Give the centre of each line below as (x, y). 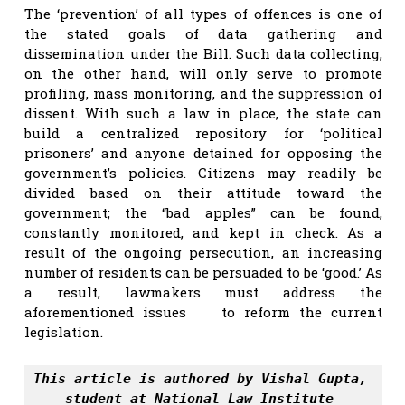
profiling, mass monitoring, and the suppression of (203, 93)
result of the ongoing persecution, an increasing (203, 252)
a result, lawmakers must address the (203, 292)
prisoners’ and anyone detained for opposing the (203, 152)
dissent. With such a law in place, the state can (203, 113)
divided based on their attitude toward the (203, 192)
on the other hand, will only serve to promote (203, 73)
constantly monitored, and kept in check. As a (203, 232)
